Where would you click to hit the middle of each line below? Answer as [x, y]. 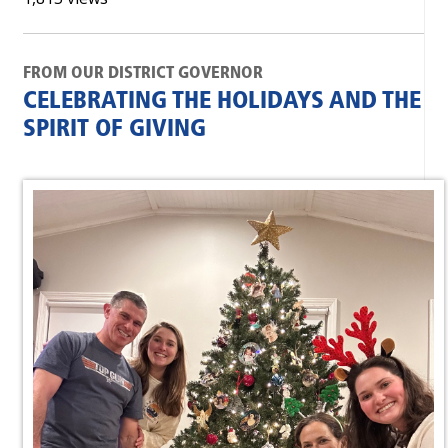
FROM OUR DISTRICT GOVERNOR [143, 73]
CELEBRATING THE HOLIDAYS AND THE [222, 102]
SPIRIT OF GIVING [114, 130]
